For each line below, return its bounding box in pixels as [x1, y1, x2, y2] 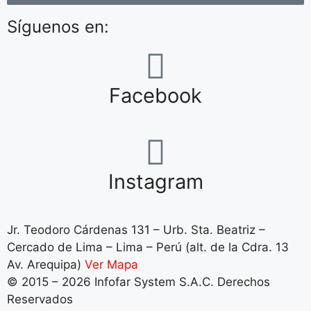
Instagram [108, 169, 203, 194]
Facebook [109, 83, 202, 108]
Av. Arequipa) [7, 258, 85, 272]
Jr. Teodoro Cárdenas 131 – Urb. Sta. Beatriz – [7, 223, 265, 237]
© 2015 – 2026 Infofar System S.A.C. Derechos [7, 275, 270, 289]
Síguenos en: [7, 17, 109, 37]
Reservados [7, 292, 73, 307]
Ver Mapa [85, 258, 138, 272]
